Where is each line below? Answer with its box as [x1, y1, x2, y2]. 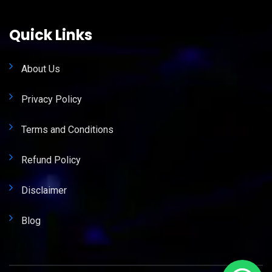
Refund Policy [21, 154, 81, 166]
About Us [21, 63, 60, 75]
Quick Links [9, 25, 92, 46]
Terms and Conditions [21, 124, 114, 136]
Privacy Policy [21, 93, 82, 106]
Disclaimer [21, 185, 67, 197]
